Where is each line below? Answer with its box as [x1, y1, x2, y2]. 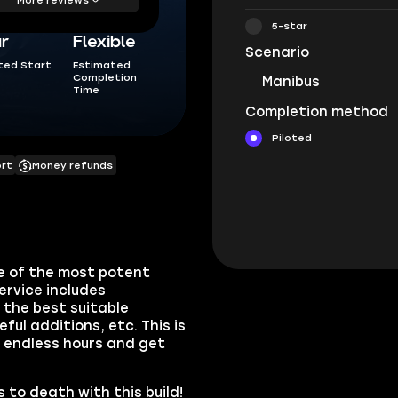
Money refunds [31, 159, 113, 172]
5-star [272, 20, 308, 33]
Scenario [245, 44, 310, 60]
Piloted [272, 131, 313, 145]
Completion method [245, 103, 389, 120]
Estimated [73, 59, 131, 72]
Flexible [73, 34, 137, 50]
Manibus [261, 74, 320, 91]
